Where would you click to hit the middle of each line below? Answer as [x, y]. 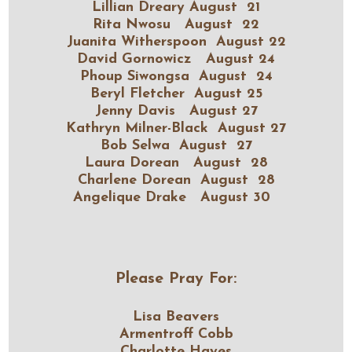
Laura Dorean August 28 [176, 163]
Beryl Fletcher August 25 [176, 94]
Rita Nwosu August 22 [176, 25]
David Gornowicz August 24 [176, 59]
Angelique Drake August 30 [176, 198]
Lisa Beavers [176, 317]
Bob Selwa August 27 [176, 146]
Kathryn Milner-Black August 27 [176, 128]
